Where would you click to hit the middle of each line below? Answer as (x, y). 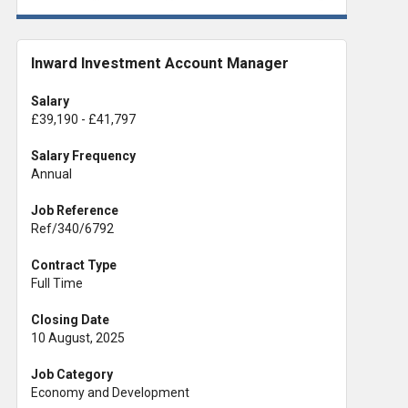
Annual (51, 173)
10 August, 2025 (78, 337)
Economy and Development (110, 392)
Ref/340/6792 (72, 228)
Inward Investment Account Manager (160, 63)
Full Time (57, 283)
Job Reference (75, 210)
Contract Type (74, 265)
